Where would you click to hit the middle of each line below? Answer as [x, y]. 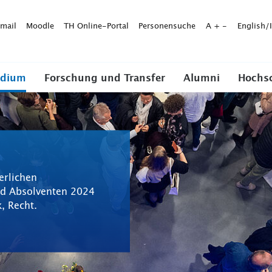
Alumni [202, 78]
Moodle [40, 26]
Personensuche [167, 26]
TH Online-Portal [96, 26]
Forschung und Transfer [105, 78]
